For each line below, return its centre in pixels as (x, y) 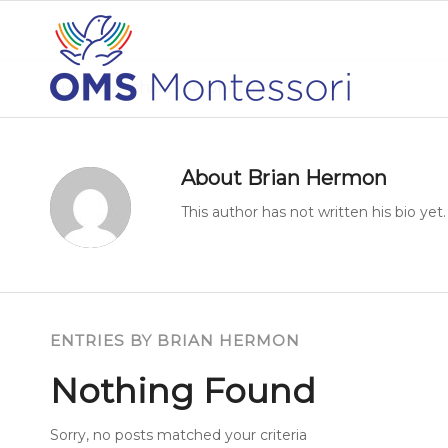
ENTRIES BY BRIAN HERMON (175, 340)
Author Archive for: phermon (166, 87)
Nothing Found (183, 391)
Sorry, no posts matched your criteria (178, 435)
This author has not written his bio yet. (313, 211)
